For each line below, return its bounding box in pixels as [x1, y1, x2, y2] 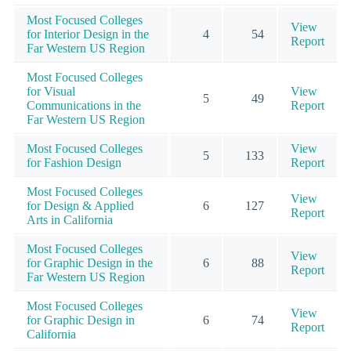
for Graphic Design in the [27, 255, 153, 270]
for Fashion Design [27, 155, 121, 169]
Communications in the [27, 98, 141, 112]
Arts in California [27, 212, 113, 226]
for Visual [27, 84, 75, 98]
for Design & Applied [27, 198, 134, 212]
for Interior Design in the [27, 27, 149, 41]
